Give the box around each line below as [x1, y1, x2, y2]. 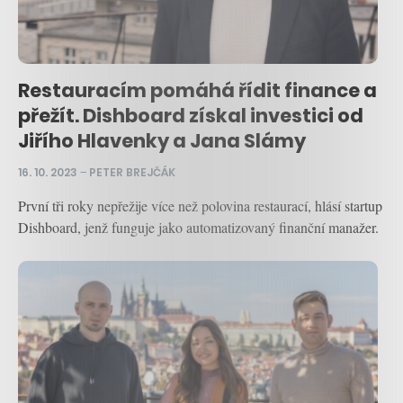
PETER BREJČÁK [89, 165, 175, 181]
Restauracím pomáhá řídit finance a [18, 77, 377, 104]
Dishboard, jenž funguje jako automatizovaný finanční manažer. [18, 218, 379, 237]
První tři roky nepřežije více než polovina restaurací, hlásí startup [18, 196, 382, 216]
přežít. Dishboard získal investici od [18, 103, 363, 130]
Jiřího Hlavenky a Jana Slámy [18, 128, 306, 155]
